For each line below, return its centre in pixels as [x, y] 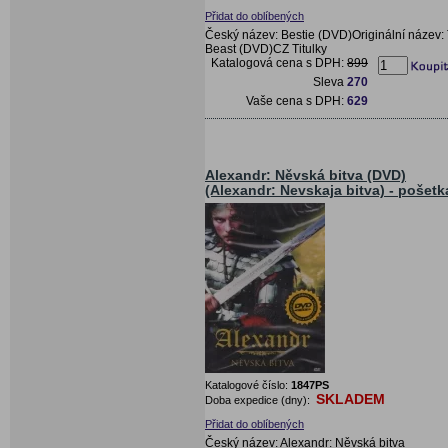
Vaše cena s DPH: [296, 100]
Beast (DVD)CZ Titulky [266, 48]
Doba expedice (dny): [259, 399]
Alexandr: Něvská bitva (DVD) [305, 175]
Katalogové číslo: [248, 384]
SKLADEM [350, 398]
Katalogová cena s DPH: [279, 62]
